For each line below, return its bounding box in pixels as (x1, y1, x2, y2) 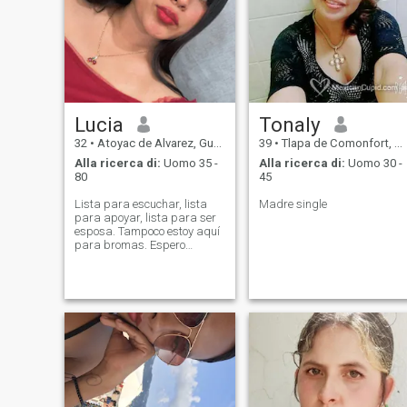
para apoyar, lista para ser (74, 211, 216, 225)
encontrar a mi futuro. (74, 252, 184, 266)
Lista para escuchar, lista (74, 197, 207, 212)
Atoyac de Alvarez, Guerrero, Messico (94, 135, 213, 150)
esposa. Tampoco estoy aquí (74, 224, 220, 239)
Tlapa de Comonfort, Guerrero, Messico (278, 135, 394, 150)
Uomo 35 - (160, 156, 218, 171)
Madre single (258, 197, 327, 212)
